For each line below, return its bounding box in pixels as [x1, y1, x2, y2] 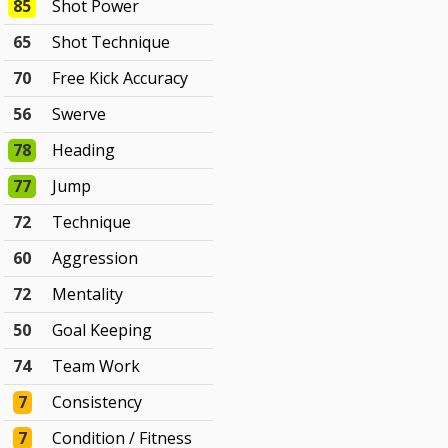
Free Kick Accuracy [52, 67, 189, 90]
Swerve [52, 103, 107, 126]
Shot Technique [52, 31, 171, 54]
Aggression [52, 247, 139, 270]
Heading [52, 139, 116, 162]
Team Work [52, 355, 141, 378]
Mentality [52, 283, 124, 306]
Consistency [52, 391, 143, 414]
